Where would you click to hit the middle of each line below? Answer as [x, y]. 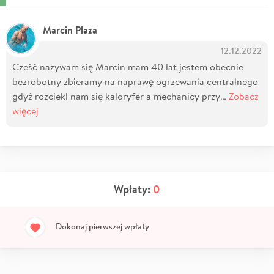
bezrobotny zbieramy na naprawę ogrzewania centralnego [135, 81]
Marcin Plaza [70, 30]
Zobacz [244, 96]
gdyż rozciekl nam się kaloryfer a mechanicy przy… [120, 96]
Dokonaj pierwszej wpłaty [102, 226]
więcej [25, 110]
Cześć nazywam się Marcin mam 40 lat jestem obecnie [128, 66]
